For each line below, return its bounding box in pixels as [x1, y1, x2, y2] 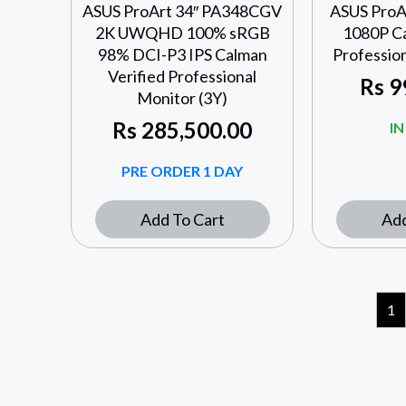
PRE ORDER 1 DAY [121, 162, 244, 180]
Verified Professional [108, 66, 257, 87]
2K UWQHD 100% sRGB [94, 23, 270, 43]
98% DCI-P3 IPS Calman [97, 44, 267, 65]
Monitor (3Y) [137, 88, 228, 109]
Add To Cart [140, 209, 225, 230]
